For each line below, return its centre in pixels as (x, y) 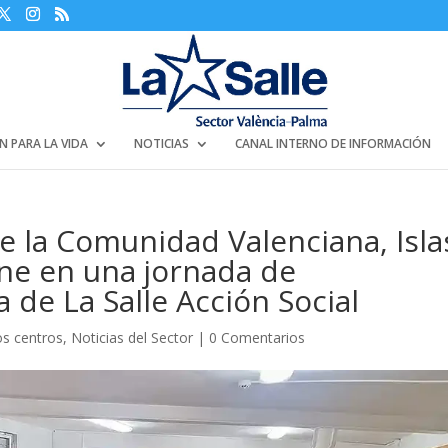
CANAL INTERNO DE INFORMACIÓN (332, 143)
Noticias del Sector (132, 337)
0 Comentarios (257, 337)
